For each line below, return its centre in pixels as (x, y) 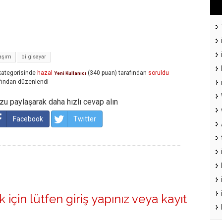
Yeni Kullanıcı (70, 73)
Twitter (85, 119)
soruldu (159, 73)
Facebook (28, 119)
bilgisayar (34, 57)
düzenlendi (33, 82)
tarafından (133, 73)
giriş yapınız (98, 199)
